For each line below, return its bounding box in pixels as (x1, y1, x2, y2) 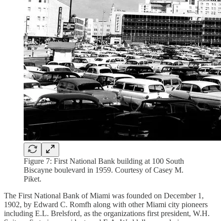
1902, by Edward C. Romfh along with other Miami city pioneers (4, 200, 208, 209)
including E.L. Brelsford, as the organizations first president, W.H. (4, 209, 210, 218)
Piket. (24, 174, 41, 183)
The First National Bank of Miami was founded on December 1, (4, 191, 204, 200)
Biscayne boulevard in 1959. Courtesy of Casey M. (24, 165, 184, 174)
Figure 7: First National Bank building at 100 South (24, 156, 184, 165)
